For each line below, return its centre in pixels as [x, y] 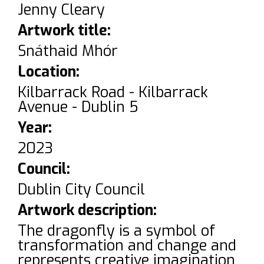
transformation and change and [127, 246]
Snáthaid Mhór [68, 51]
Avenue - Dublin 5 [78, 107]
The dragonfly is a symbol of [116, 231]
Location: [49, 72]
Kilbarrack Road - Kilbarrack [113, 93]
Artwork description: [87, 210]
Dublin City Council [81, 190]
